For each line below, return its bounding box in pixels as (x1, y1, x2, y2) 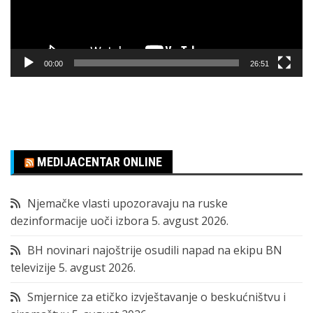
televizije (10, 260, 56, 276)
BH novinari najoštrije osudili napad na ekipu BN (27, 242, 282, 259)
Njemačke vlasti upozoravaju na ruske (27, 196, 228, 212)
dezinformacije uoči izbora (10, 213, 149, 229)
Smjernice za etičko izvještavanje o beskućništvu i (27, 289, 286, 305)
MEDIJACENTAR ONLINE (37, 154, 162, 170)
